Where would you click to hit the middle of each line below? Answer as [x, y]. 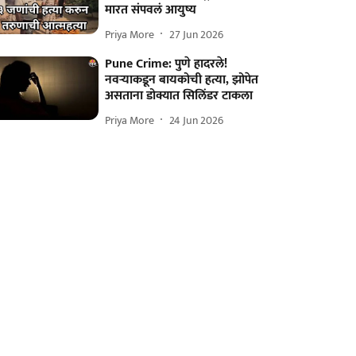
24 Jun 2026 [197, 120]
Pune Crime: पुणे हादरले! [166, 64]
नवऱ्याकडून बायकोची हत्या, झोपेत [182, 80]
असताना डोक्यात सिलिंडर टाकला [179, 96]
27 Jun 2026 [197, 34]
